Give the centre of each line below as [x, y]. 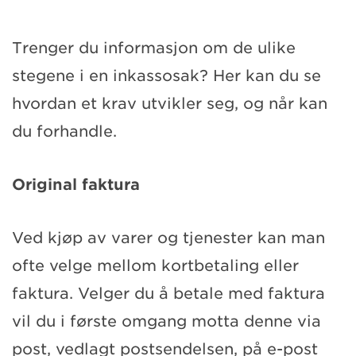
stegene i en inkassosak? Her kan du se [166, 75]
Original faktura [76, 184]
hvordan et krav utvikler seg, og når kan [170, 103]
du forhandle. [64, 131]
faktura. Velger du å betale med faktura [168, 293]
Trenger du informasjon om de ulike [154, 48]
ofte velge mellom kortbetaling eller [155, 265]
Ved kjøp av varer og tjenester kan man [168, 238]
